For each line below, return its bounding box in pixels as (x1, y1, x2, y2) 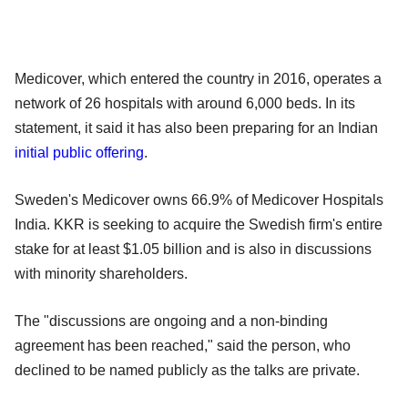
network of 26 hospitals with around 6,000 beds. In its (15, 95, 355, 111)
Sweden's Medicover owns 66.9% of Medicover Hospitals (15, 191, 383, 208)
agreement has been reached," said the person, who (15, 337, 351, 353)
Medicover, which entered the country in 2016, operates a (15, 70, 382, 87)
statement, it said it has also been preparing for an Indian (15, 119, 378, 136)
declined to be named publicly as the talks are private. (15, 362, 360, 378)
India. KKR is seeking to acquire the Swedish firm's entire (15, 216, 382, 232)
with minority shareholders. (15, 265, 188, 281)
